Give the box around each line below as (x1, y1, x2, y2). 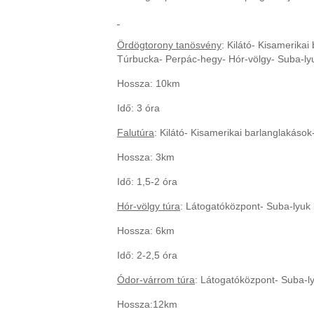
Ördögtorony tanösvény (117, 39, 221, 50)
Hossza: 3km (117, 151, 175, 163)
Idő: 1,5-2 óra (117, 176, 177, 187)
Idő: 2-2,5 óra (117, 250, 177, 261)
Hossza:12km (117, 299, 177, 310)
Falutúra (117, 127, 154, 138)
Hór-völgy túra (117, 200, 180, 212)
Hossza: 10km (117, 78, 180, 89)
